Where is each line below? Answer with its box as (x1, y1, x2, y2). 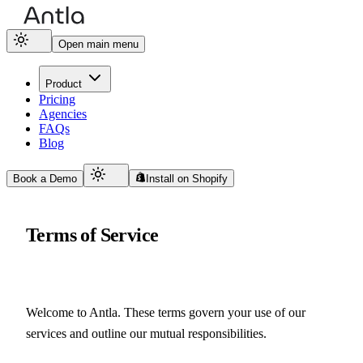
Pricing (39, 92, 75, 106)
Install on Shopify (146, 173, 228, 185)
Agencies (39, 107, 87, 121)
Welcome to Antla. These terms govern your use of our (26, 305, 305, 319)
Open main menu (58, 38, 139, 50)
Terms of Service (26, 224, 159, 246)
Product (45, 78, 82, 90)
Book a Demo (13, 173, 77, 185)
